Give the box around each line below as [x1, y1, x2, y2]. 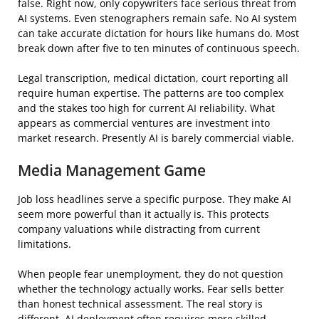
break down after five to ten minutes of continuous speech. [18, 41, 300, 55]
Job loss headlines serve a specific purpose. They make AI [18, 192, 291, 206]
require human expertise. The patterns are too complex [18, 85, 283, 100]
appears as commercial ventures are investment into [18, 115, 270, 130]
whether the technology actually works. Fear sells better [18, 281, 284, 296]
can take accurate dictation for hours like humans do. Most [18, 26, 299, 40]
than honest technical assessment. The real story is [18, 296, 263, 310]
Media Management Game [18, 159, 206, 180]
